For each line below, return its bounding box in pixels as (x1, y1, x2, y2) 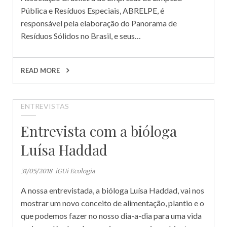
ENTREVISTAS (21, 101, 69, 110)
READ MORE (21, 66, 61, 74)
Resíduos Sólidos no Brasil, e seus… (21, 30, 141, 41)
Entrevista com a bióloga (21, 121, 177, 140)
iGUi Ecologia (55, 167, 95, 175)
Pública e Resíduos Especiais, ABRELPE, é (21, 5, 164, 15)
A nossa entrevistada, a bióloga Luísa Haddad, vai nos (21, 185, 204, 195)
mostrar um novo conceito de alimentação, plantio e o (21, 198, 204, 208)
